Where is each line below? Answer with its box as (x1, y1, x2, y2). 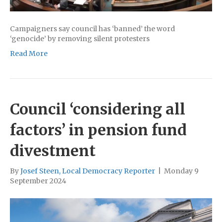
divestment (10, 141, 96, 160)
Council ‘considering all (10, 99, 185, 118)
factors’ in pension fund (10, 120, 187, 139)
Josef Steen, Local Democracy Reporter (20, 166, 155, 175)
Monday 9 (164, 166, 199, 175)
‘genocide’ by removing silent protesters (10, 34, 150, 43)
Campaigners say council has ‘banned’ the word (10, 24, 175, 33)
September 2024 (10, 176, 66, 185)
